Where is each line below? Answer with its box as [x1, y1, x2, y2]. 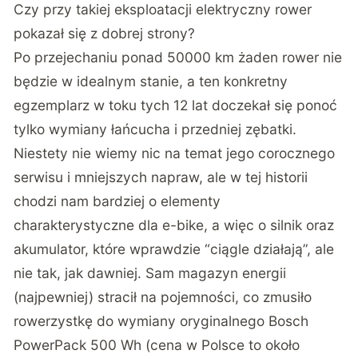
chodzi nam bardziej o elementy [14, 192, 221, 209]
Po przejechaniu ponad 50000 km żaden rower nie [14, 48, 343, 66]
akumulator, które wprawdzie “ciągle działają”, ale [14, 240, 335, 257]
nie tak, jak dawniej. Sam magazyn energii [14, 264, 287, 281]
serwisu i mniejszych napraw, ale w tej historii [14, 168, 308, 185]
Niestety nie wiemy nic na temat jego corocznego [14, 144, 336, 161]
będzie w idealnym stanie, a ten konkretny [14, 72, 288, 89]
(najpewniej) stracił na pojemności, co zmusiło [14, 288, 312, 305]
